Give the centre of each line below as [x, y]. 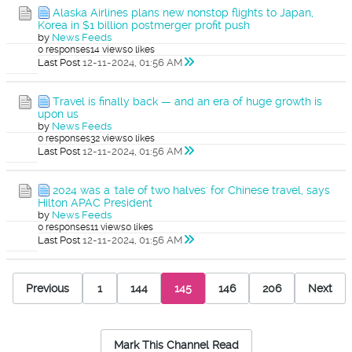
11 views [108, 227]
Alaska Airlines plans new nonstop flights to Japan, [183, 13]
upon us [58, 114]
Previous [48, 288]
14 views [109, 49]
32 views [109, 138]
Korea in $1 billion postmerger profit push [144, 25]
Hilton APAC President [95, 203]
